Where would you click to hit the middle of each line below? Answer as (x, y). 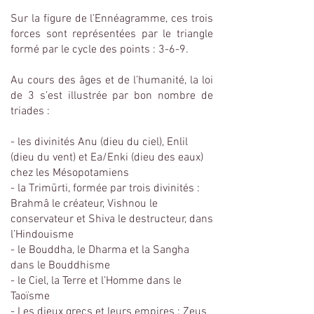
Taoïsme (30, 296)
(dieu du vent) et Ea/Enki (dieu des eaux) (107, 158)
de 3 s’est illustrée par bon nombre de (112, 96)
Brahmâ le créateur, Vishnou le (84, 204)
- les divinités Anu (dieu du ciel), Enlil (99, 142)
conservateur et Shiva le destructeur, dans (112, 219)
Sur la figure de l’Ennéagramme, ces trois (112, 19)
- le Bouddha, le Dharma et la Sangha (100, 250)
